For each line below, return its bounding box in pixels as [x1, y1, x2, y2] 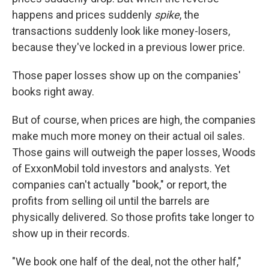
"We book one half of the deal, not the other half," [12, 255, 241, 268]
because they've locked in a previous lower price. [12, 41, 245, 53]
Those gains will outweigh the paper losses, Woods [12, 146, 256, 159]
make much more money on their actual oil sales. [12, 130, 245, 142]
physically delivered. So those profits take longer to [12, 211, 254, 223]
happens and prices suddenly [12, 8, 154, 21]
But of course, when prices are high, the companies [12, 113, 256, 126]
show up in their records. [12, 227, 130, 240]
